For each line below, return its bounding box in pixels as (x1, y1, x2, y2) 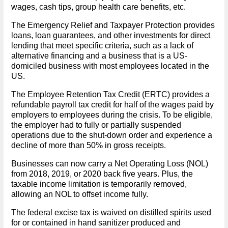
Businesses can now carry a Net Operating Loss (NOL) (11, 159, 208, 168)
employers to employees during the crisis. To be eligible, (11, 110, 213, 119)
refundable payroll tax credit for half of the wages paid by (11, 100, 214, 109)
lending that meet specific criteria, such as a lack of (11, 41, 193, 50)
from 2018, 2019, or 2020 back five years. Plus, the (11, 169, 193, 178)
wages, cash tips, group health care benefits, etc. (11, 2, 186, 11)
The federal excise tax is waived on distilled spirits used (11, 208, 211, 217)
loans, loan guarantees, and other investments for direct (11, 31, 210, 40)
